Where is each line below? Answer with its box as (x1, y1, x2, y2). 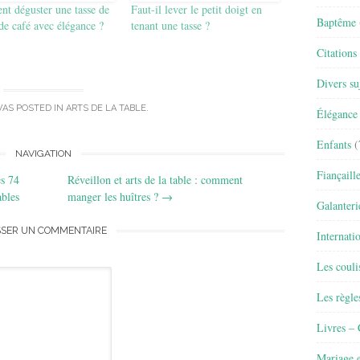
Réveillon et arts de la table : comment (67, 171, 243, 187)
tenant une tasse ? (131, 17, 211, 33)
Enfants (317, 136, 351, 152)
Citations (317, 44, 357, 60)
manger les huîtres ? (67, 188, 162, 204)
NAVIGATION (15, 147, 72, 159)
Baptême (317, 14, 356, 30)
